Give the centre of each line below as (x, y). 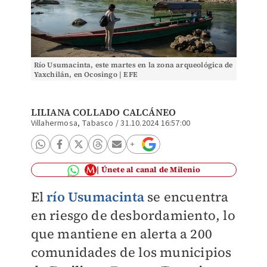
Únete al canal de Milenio (150, 170)
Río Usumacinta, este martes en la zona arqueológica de (133, 65)
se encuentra (186, 197)
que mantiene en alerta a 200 (122, 234)
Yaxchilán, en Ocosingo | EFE (86, 74)
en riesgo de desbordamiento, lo (133, 215)
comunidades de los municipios (131, 252)
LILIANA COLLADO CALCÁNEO (103, 112)
